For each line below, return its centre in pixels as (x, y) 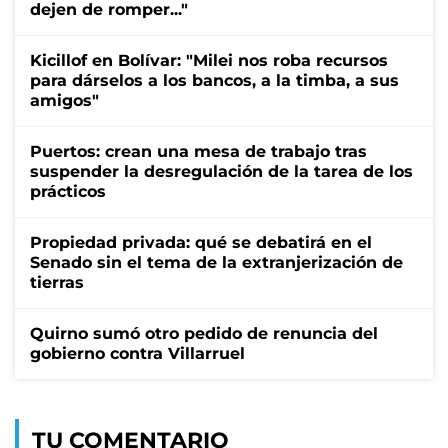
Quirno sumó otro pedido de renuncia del (204, 333)
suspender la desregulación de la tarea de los (221, 171)
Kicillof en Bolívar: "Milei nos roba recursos (209, 60)
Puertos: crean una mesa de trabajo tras (198, 151)
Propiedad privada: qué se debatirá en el (201, 242)
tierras (57, 282)
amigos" (64, 100)
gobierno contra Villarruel (137, 353)
